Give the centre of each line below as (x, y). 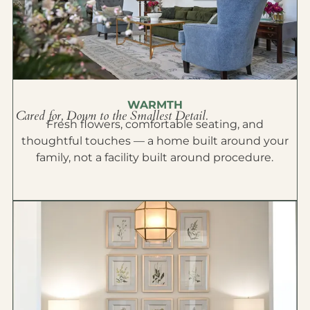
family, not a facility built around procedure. (155, 158)
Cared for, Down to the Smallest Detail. (111, 116)
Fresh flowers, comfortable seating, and (155, 125)
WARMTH (155, 105)
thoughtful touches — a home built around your (155, 141)
